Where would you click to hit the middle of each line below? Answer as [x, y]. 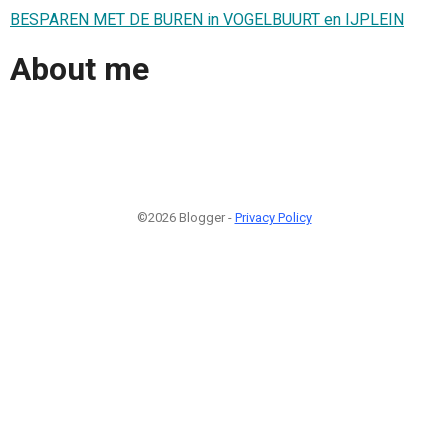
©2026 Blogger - [185, 217]
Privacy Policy [273, 217]
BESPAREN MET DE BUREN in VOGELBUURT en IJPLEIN [207, 19]
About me [79, 69]
